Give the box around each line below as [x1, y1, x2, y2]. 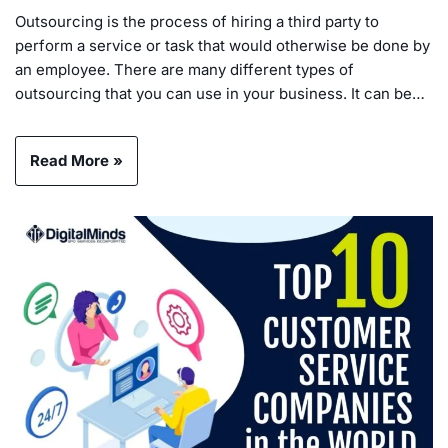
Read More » [30, 150, 123, 170]
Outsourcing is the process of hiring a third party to [15, 11, 379, 31]
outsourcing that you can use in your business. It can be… [15, 83, 429, 103]
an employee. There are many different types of [15, 59, 354, 79]
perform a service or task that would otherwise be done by [15, 35, 430, 55]
